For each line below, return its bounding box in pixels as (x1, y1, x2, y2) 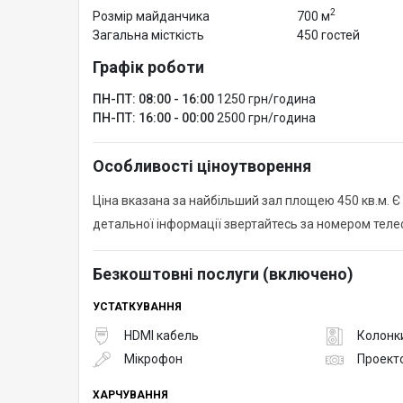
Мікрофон (124, 352, 183, 367)
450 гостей (296, 27, 360, 42)
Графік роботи (93, 57, 204, 76)
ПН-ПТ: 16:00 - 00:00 (93, 110, 214, 125)
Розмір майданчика (93, 8, 210, 23)
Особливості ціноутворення (93, 156, 311, 175)
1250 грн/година (217, 91, 316, 106)
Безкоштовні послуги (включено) (93, 264, 354, 283)
